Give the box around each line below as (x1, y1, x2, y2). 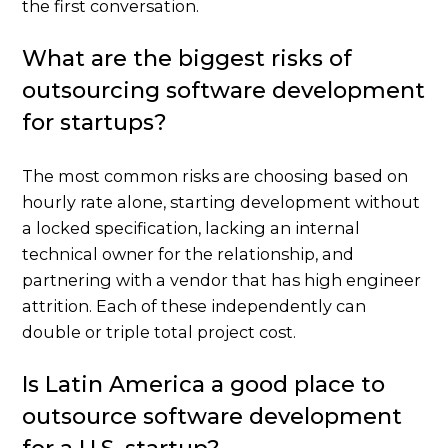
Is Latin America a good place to (22, 371, 386, 399)
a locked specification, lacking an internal (22, 218, 361, 239)
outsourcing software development (22, 77, 426, 105)
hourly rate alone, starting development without (22, 192, 421, 213)
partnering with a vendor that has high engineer (22, 270, 422, 291)
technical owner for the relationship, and (22, 244, 355, 265)
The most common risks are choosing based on (22, 166, 409, 187)
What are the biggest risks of (22, 45, 353, 73)
